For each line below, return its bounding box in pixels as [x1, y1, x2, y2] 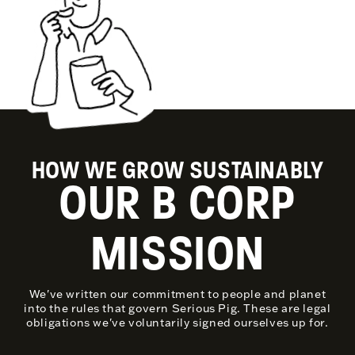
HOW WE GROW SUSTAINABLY [31, 154, 324, 185]
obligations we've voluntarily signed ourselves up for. [26, 315, 329, 330]
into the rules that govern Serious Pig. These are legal [24, 300, 331, 315]
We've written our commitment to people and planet [29, 286, 326, 301]
